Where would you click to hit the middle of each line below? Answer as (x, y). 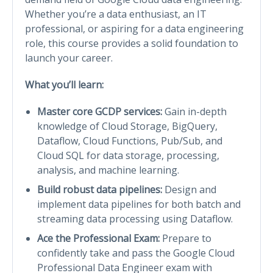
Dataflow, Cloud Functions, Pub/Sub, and (130, 140)
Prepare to (186, 238)
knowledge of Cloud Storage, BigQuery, (127, 126)
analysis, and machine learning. (108, 170)
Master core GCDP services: (100, 111)
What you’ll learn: (64, 84)
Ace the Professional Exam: (98, 238)
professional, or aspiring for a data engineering (134, 28)
